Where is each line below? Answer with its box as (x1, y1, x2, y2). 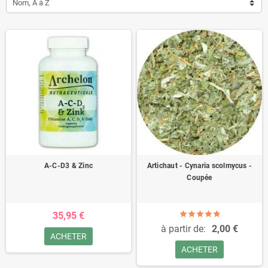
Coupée (187, 173, 212, 182)
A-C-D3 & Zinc (44, 162, 93, 170)
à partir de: (161, 223, 206, 234)
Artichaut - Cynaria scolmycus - (147, 162, 252, 170)
